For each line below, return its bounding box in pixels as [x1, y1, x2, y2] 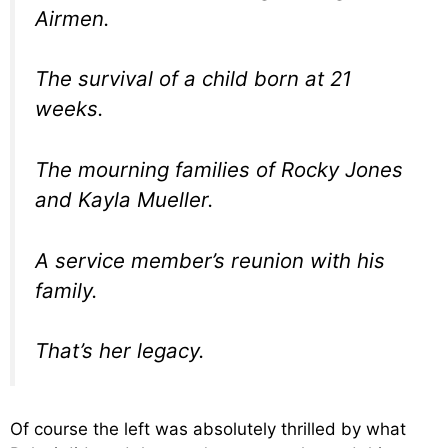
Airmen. [35, 5, 110, 31]
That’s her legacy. [35, 338, 205, 364]
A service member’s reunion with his [35, 247, 385, 273]
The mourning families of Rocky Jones [35, 156, 403, 182]
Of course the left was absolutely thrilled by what [10, 418, 406, 439]
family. [35, 277, 98, 303]
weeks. [35, 96, 104, 122]
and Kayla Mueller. [35, 186, 214, 212]
